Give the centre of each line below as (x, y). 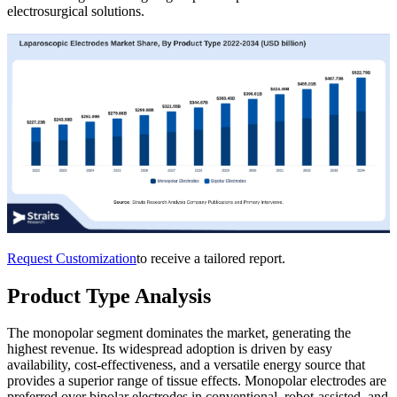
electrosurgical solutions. (76, 11)
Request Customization (72, 258)
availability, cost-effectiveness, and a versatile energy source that (186, 365)
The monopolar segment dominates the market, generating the (179, 333)
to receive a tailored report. (211, 258)
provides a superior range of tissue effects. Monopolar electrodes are (197, 381)
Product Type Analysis (109, 296)
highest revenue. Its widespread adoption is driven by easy (170, 349)
